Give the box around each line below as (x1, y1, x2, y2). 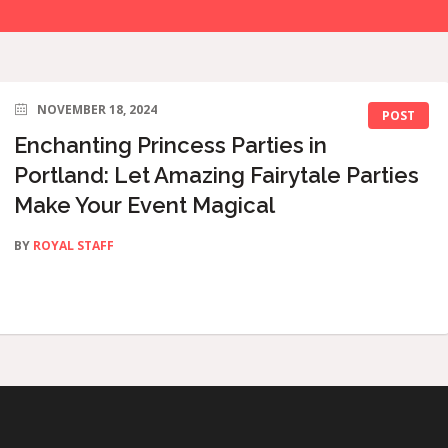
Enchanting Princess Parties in (14, 132, 328, 158)
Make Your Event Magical (14, 192, 276, 218)
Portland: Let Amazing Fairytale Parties (14, 162, 420, 188)
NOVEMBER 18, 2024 (37, 101, 158, 118)
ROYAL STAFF (33, 237, 115, 254)
